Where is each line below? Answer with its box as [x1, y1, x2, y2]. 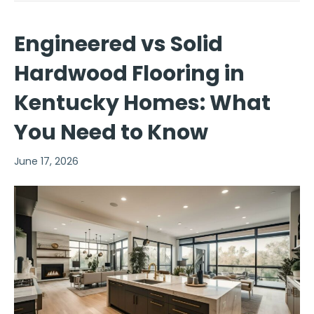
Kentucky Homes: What [14, 88, 271, 118]
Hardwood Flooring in [14, 59, 245, 89]
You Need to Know [14, 118, 208, 148]
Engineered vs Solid [14, 29, 223, 60]
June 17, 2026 [14, 154, 78, 169]
